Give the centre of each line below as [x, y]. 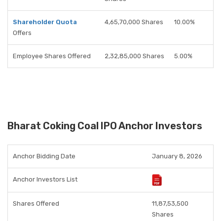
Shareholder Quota [45, 22]
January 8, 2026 [177, 156]
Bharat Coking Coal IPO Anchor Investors [105, 126]
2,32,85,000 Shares [134, 56]
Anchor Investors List [45, 179]
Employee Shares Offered [52, 56]
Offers [22, 33]
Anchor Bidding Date [44, 156]
